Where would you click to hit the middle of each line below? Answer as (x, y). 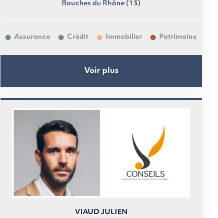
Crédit (78, 37)
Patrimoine (178, 37)
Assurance (32, 37)
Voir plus (101, 71)
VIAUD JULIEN (101, 212)
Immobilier (124, 37)
